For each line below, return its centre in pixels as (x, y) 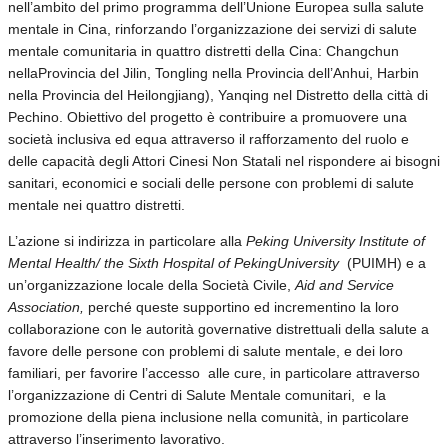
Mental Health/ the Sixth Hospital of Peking (142, 262)
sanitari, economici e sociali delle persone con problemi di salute (211, 182)
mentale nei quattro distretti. (96, 204)
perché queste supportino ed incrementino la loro (243, 306)
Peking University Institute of (335, 240)
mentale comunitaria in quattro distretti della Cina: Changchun (203, 50)
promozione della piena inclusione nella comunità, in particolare (208, 416)
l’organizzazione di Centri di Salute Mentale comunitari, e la (197, 394)
